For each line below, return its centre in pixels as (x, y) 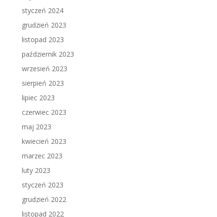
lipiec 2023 (38, 98)
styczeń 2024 (42, 11)
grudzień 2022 (44, 200)
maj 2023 (36, 127)
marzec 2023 (42, 156)
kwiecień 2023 (44, 141)
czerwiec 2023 (44, 112)
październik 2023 (48, 54)
